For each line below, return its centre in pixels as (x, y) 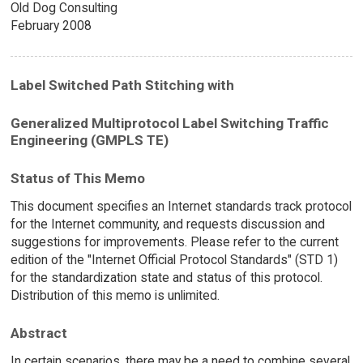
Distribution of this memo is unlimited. (115, 295)
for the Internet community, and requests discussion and (167, 224)
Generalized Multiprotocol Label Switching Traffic (169, 124)
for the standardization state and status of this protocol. (166, 277)
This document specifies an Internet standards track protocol (181, 206)
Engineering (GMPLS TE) (89, 141)
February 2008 (51, 26)
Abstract (38, 333)
